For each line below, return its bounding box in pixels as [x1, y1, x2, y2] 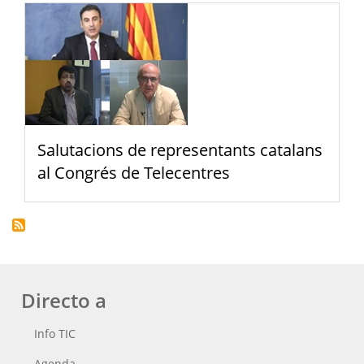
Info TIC [34, 326, 76, 342]
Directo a [21, 287, 106, 314]
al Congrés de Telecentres [37, 162, 230, 184]
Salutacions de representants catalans [37, 139, 323, 162]
